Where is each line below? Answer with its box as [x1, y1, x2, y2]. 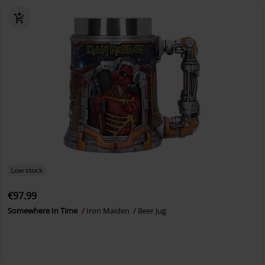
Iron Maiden [86, 205, 132, 216]
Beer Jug [138, 205, 167, 216]
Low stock [11, 165, 43, 175]
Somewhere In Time [8, 205, 80, 216]
